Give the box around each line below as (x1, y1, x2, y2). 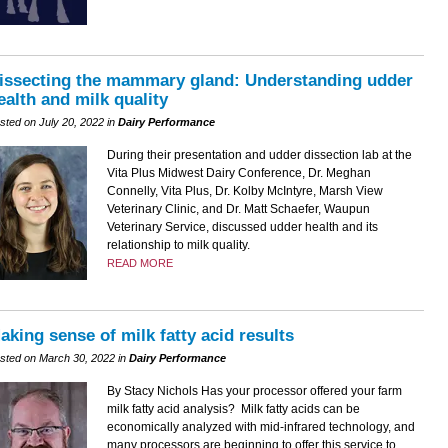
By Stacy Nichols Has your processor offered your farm (106, 383, 402, 398)
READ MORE (106, 257, 173, 270)
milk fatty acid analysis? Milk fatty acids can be (106, 401, 360, 416)
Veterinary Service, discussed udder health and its (106, 220, 378, 235)
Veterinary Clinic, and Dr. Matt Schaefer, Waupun (106, 202, 370, 217)
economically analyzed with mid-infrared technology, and (106, 419, 415, 434)
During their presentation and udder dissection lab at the (106, 148, 412, 163)
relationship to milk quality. (106, 238, 250, 253)
